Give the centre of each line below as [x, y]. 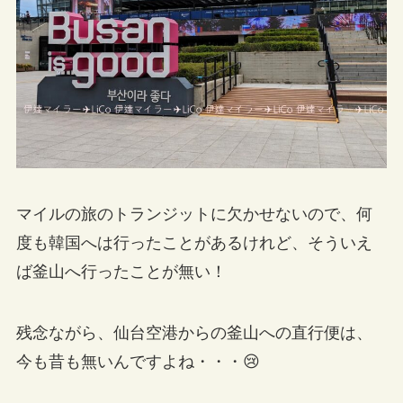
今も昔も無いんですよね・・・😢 [138, 362]
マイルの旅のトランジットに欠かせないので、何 [194, 215]
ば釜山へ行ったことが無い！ [121, 272]
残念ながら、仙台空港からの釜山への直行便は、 [194, 333]
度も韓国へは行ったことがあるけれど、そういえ [194, 243]
